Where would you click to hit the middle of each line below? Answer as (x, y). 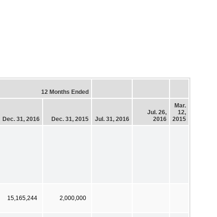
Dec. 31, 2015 (70, 119)
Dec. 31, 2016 (21, 119)
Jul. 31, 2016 (112, 119)
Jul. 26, (157, 112)
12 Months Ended (65, 92)
